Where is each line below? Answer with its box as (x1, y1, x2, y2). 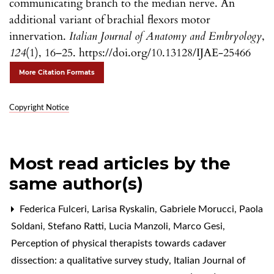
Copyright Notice (9, 103, 69, 112)
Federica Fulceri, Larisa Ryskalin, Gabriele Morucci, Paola (17, 204, 263, 214)
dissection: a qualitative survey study (11, 255, 171, 265)
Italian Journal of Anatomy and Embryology (69, 28, 262, 44)
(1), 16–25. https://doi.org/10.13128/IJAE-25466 (26, 45, 251, 61)
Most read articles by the (9, 152, 231, 174)
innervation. (9, 28, 69, 44)
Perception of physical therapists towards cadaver (11, 238, 226, 248)
